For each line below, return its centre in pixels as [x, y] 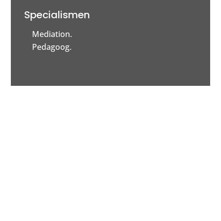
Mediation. [52, 34]
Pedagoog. [52, 47]
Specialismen [57, 15]
